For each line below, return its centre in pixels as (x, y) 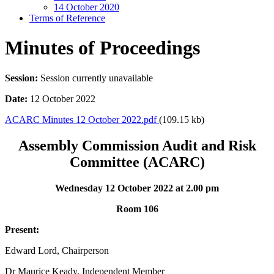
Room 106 (137, 209)
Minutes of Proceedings (102, 48)
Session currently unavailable (95, 78)
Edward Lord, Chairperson (57, 250)
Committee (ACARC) (137, 162)
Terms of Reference (67, 18)
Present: (22, 229)
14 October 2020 (87, 7)
